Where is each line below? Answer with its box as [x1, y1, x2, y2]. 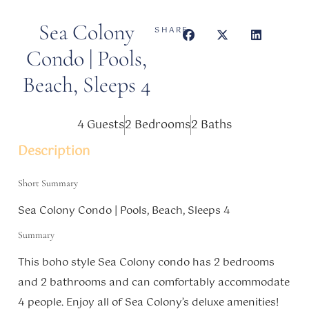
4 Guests [77, 116, 124, 134]
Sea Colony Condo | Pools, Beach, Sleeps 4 [18, 202, 230, 219]
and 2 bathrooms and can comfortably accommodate [18, 274, 290, 291]
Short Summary [18, 177, 78, 189]
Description [18, 141, 90, 162]
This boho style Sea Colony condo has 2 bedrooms [18, 254, 275, 271]
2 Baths [191, 116, 232, 134]
